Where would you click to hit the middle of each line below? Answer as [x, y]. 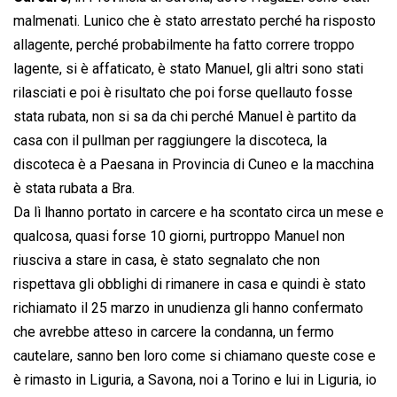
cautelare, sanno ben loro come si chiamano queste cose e [195, 356]
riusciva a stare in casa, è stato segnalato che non [167, 261]
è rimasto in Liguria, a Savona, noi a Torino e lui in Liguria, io [195, 380]
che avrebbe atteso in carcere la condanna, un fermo [174, 332]
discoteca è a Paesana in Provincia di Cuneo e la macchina [194, 165]
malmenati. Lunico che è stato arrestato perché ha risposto [195, 21]
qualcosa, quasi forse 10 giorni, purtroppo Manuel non [179, 237]
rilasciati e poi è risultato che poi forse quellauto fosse [183, 93]
